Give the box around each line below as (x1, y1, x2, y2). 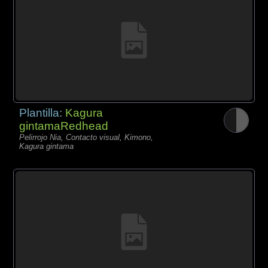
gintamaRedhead (19, 120, 109, 133)
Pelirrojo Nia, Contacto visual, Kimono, (19, 133, 154, 142)
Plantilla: (19, 106, 66, 120)
